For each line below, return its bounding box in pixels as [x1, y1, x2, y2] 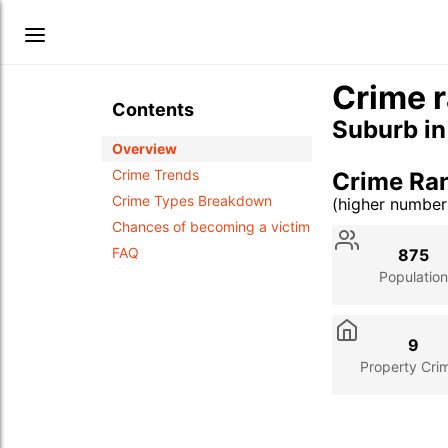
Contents [112, 99, 194, 120]
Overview [112, 140, 177, 157]
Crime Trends [112, 166, 199, 183]
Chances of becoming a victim [112, 218, 310, 235]
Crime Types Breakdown [112, 192, 272, 209]
